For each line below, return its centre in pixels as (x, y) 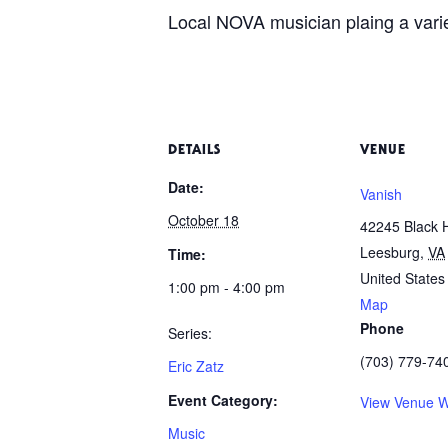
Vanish (381, 193)
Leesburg (390, 251)
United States (402, 277)
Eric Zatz (196, 365)
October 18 (203, 219)
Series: (190, 332)
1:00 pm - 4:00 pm (226, 286)
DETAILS (194, 150)
